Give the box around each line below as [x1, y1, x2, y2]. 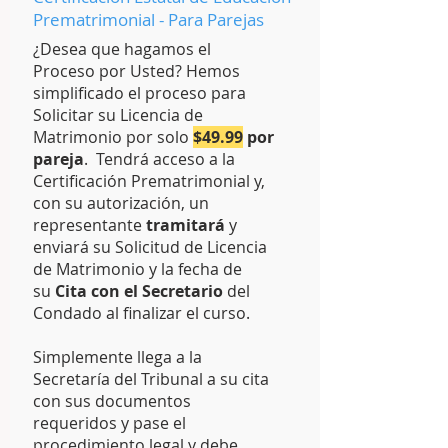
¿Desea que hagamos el [33, 38, 211, 60]
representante [33, 214, 146, 236]
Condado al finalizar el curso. [33, 302, 254, 324]
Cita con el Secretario [55, 280, 223, 302]
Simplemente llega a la [33, 346, 202, 368]
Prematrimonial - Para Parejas [33, 8, 264, 31]
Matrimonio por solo [33, 126, 193, 148]
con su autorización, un [33, 192, 209, 214]
